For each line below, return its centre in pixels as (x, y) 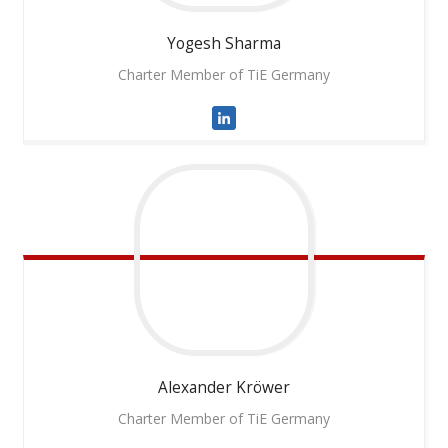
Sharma (252, 43)
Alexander (194, 387)
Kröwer (262, 387)
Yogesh (195, 43)
